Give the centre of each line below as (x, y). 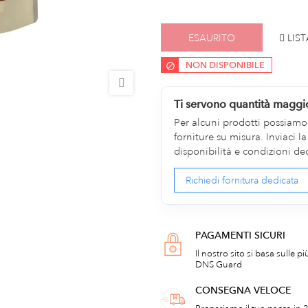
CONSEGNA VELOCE (243, 290)
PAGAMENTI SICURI (240, 235)
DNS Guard (219, 264)
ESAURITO (212, 37)
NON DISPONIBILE (225, 65)
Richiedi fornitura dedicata (242, 180)
